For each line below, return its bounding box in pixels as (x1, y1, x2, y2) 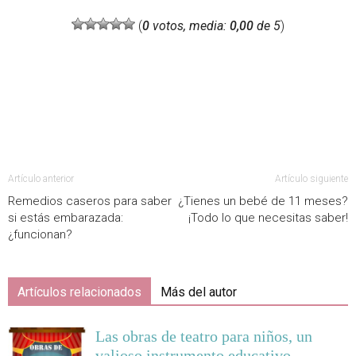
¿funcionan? (8, 227, 72, 242)
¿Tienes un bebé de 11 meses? (178, 194, 348, 209)
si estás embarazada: (8, 211, 123, 226)
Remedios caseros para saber (8, 194, 172, 209)
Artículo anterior (8, 173, 74, 185)
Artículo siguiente (275, 173, 348, 185)
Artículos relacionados (17, 284, 141, 300)
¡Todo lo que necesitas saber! (188, 211, 348, 226)
